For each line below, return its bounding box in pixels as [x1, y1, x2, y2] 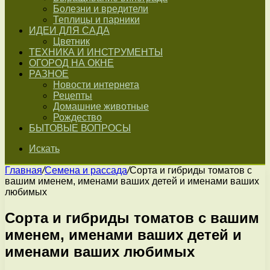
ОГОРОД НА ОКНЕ [29, 58, 114, 68]
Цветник [53, 36, 90, 46]
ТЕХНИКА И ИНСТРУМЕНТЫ [29, 47, 163, 57]
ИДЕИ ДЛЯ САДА [29, 25, 110, 36]
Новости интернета [53, 80, 139, 90]
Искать [29, 143, 60, 154]
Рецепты [53, 90, 92, 101]
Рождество [53, 112, 102, 122]
